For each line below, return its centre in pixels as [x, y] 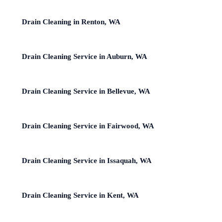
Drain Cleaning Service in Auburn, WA [84, 56]
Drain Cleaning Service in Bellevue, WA [86, 91]
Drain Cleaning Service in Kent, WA [80, 195]
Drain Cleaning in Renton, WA [71, 22]
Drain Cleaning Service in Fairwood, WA [88, 126]
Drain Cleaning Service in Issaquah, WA [87, 160]
